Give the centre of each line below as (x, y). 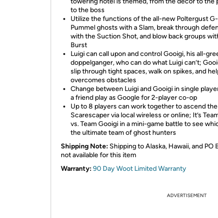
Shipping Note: (84, 146)
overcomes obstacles (103, 80)
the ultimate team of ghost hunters (123, 133)
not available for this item (99, 155)
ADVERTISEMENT (187, 195)
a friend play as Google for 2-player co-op (134, 98)
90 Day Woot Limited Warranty (140, 169)
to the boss (88, 10)
